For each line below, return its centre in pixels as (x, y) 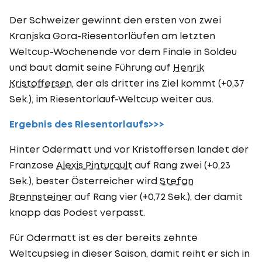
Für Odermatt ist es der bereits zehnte (104, 237)
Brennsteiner (41, 196)
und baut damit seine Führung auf (91, 67)
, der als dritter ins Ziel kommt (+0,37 (158, 83)
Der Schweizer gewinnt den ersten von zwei (115, 20)
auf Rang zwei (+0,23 (181, 165)
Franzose (33, 165)
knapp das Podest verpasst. (78, 212)
